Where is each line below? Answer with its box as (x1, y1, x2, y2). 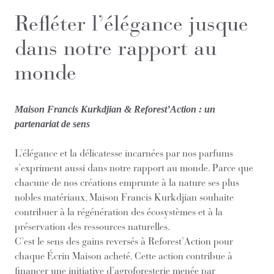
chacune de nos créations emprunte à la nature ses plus (15, 177, 239, 188)
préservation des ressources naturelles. (15, 221, 170, 232)
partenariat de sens (15, 119, 90, 129)
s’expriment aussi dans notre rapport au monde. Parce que (15, 162, 253, 174)
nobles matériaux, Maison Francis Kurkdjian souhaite (15, 191, 234, 203)
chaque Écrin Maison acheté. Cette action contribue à (15, 250, 232, 262)
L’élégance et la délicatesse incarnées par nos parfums (15, 147, 233, 159)
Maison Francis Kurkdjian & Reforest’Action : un (15, 104, 215, 114)
